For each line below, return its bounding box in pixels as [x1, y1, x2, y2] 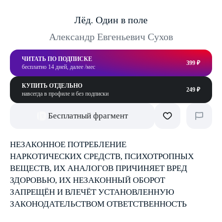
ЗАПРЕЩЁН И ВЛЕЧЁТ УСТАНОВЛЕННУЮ [10, 187, 174, 197]
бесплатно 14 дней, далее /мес [22, 63, 95, 70]
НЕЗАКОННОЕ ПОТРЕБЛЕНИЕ [10, 140, 126, 149]
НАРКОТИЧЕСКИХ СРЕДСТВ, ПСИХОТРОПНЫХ [10, 152, 194, 161]
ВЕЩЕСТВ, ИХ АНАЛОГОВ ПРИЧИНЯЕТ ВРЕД [10, 164, 187, 173]
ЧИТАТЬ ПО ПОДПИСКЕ [22, 55, 92, 62]
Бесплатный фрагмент [48, 111, 128, 120]
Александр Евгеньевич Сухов [49, 31, 173, 42]
